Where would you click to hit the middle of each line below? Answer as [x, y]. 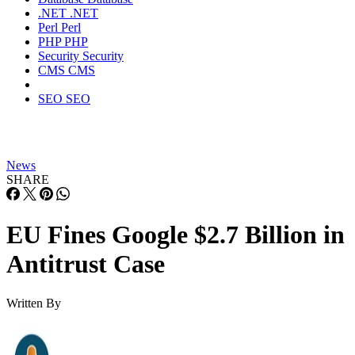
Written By [34, 303]
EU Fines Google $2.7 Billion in [176, 235]
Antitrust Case [86, 264]
